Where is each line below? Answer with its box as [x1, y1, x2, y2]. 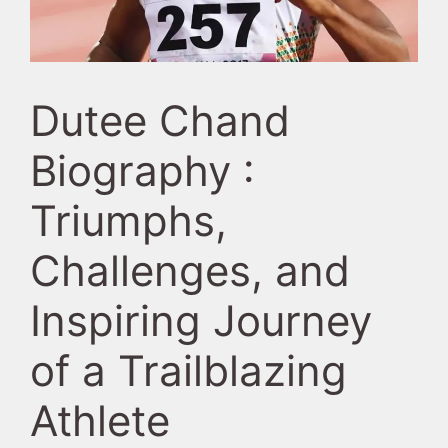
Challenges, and [30, 244, 350, 296]
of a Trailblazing [30, 344, 347, 396]
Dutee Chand [30, 94, 290, 146]
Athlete [30, 394, 170, 446]
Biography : [30, 144, 255, 196]
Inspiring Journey [30, 294, 372, 346]
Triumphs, [30, 194, 227, 246]
